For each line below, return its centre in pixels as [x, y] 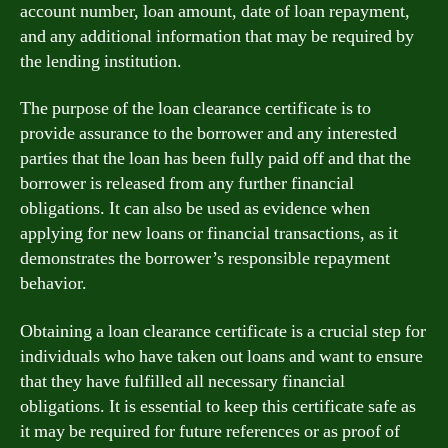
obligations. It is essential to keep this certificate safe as [218, 406]
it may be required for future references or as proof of [210, 431]
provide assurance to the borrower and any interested [208, 133]
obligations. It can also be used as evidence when [195, 208]
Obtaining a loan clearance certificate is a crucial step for [223, 331]
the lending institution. [101, 61]
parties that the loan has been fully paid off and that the [215, 158]
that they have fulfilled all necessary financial [182, 381]
